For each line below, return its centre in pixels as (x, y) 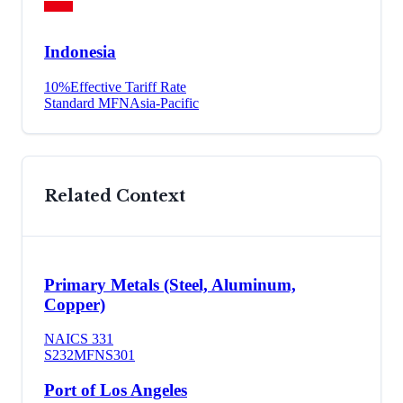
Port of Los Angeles (116, 390)
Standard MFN (87, 103)
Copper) (75, 304)
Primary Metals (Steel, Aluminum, (170, 284)
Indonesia (80, 52)
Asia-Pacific (164, 103)
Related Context (115, 197)
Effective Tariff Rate (128, 87)
